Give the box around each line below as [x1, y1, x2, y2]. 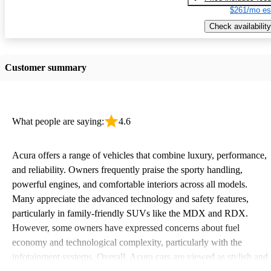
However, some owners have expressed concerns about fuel [12, 222, 240, 233]
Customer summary [5, 62, 87, 73]
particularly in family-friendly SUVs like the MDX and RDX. [12, 207, 248, 218]
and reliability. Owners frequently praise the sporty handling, [12, 164, 243, 175]
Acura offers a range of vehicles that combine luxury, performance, [12, 149, 267, 160]
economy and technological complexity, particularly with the [12, 237, 242, 247]
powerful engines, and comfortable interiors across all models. [12, 178, 247, 189]
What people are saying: [12, 116, 104, 126]
